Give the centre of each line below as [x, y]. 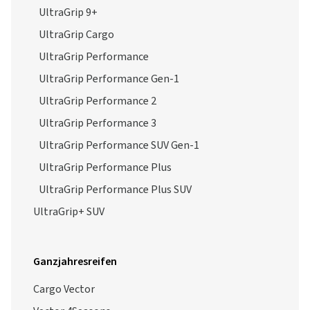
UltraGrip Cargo [76, 35]
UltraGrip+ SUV [69, 212]
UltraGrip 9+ [68, 12]
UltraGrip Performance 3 [98, 123]
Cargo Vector [64, 289]
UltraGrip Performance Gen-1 [109, 79]
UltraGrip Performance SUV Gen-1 [119, 145]
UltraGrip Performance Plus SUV [115, 190]
